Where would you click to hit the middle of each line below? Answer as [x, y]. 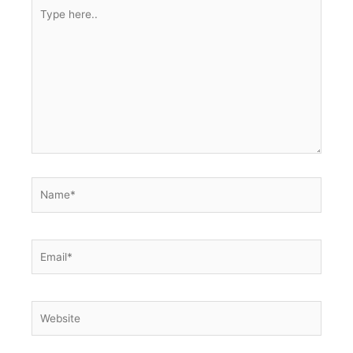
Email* [47, 247]
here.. [45, 22]
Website [51, 308]
